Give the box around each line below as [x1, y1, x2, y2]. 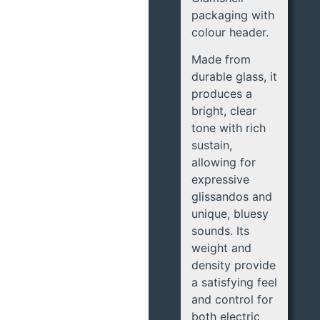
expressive [191, 172, 250, 187]
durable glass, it [191, 69, 278, 84]
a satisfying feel [191, 275, 278, 290]
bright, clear [191, 104, 257, 119]
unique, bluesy [191, 206, 269, 221]
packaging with [191, 8, 275, 23]
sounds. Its [191, 224, 250, 239]
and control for [191, 292, 274, 307]
